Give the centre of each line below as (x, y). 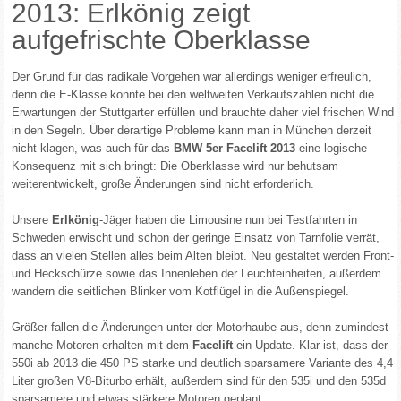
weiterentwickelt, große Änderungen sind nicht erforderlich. (163, 184)
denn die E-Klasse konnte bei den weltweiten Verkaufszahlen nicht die (193, 94)
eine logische (332, 148)
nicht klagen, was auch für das (93, 148)
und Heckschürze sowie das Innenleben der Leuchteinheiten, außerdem (197, 273)
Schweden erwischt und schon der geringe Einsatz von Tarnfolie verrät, (196, 238)
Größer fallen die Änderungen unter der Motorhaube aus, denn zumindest (200, 327)
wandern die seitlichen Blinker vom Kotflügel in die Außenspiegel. (181, 291)
